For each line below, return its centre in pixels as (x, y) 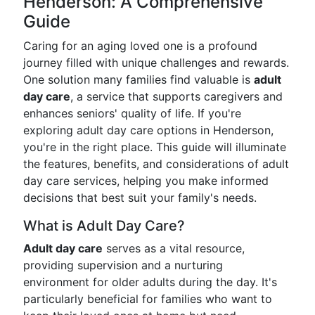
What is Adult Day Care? (104, 226)
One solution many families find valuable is (139, 79)
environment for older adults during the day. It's (150, 282)
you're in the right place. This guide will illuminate (155, 147)
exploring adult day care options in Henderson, (148, 130)
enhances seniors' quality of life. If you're (132, 113)
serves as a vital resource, (174, 248)
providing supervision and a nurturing (123, 265)
